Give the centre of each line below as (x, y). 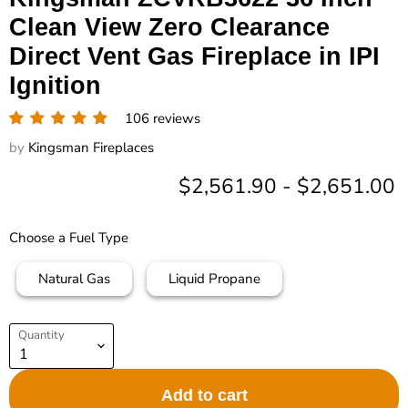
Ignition (55, 86)
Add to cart (204, 395)
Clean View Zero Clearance (169, 27)
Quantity (41, 336)
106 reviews (163, 118)
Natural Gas (74, 279)
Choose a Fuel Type (69, 238)
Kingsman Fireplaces (91, 148)
